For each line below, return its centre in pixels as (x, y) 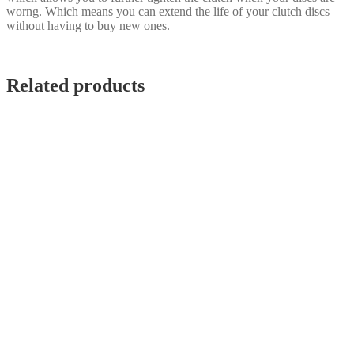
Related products (75, 86)
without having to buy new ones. (88, 25)
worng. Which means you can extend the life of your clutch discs (168, 11)
